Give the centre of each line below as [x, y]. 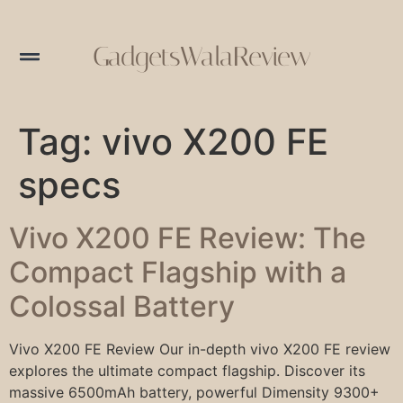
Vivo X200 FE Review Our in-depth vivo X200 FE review [200, 349]
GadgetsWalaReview [201, 56]
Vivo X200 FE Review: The [188, 237]
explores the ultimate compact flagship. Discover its [187, 370]
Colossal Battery [122, 306]
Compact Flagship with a [178, 272]
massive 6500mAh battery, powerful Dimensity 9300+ [194, 392]
